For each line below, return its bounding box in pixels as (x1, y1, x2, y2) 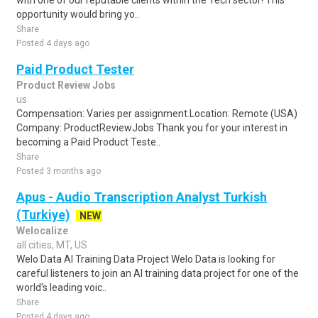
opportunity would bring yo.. (16, 9, 139, 20)
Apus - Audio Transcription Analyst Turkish (16, 190, 267, 204)
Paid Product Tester (16, 62, 134, 77)
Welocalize (16, 225, 68, 236)
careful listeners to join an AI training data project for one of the (16, 268, 299, 279)
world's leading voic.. (16, 282, 106, 293)
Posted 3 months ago (16, 166, 101, 176)
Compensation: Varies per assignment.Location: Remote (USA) (16, 108, 297, 119)
